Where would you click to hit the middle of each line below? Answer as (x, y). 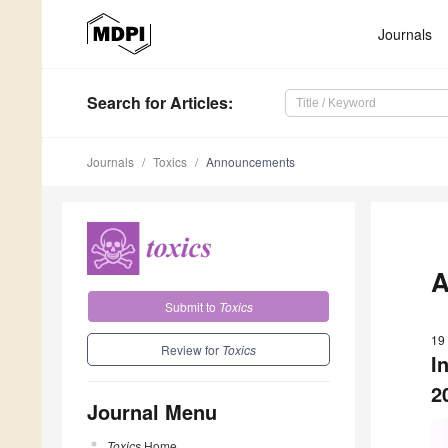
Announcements (250, 162)
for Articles (184, 103)
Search (114, 103)
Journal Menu (152, 411)
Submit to (191, 306)
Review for (191, 349)
